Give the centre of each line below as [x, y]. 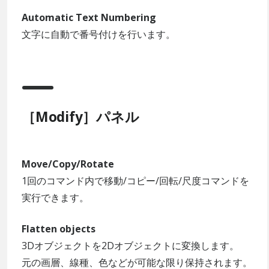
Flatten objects [59, 228]
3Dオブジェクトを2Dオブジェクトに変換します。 [130, 245]
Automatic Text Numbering [89, 17]
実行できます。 [55, 197]
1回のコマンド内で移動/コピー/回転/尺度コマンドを [135, 180]
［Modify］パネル [80, 116]
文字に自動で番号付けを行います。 [98, 34]
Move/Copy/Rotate [68, 164]
